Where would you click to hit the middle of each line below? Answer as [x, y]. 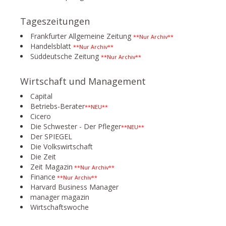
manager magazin [60, 197]
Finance [43, 177]
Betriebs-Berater [58, 106]
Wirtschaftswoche [60, 207]
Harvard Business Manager [74, 187]
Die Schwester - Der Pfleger [76, 126]
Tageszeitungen [55, 21]
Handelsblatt [51, 46]
